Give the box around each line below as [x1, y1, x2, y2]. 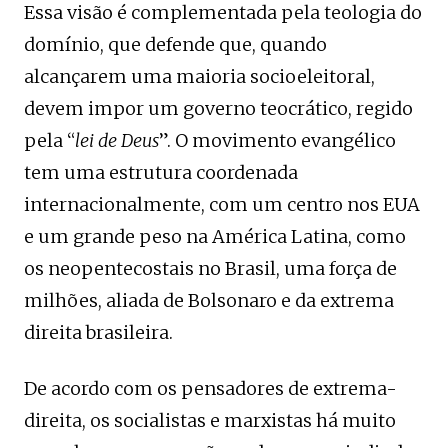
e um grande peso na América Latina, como [24, 224, 406, 248]
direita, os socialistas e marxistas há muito [24, 408, 396, 432]
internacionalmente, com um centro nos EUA [24, 192, 420, 216]
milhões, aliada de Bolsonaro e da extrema [24, 288, 394, 312]
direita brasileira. [24, 320, 173, 344]
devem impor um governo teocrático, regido [24, 96, 413, 120]
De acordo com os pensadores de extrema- [24, 376, 397, 400]
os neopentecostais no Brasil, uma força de [24, 256, 397, 280]
